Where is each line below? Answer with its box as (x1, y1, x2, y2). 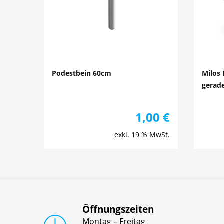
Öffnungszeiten (82, 203, 154, 216)
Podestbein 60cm (52, 68, 111, 78)
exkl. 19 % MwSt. (114, 130, 170, 140)
